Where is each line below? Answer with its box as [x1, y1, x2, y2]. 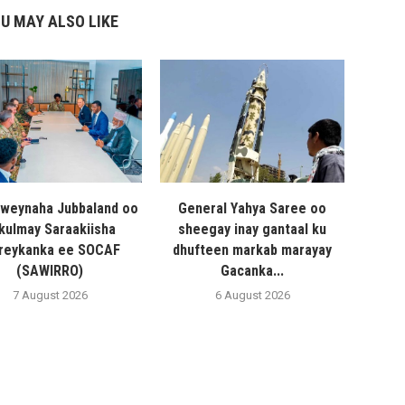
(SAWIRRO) [16, 262, 84, 280]
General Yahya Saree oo [178, 200, 327, 218]
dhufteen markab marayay [173, 241, 333, 259]
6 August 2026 [214, 288, 290, 303]
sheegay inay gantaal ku [178, 221, 327, 239]
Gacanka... [221, 262, 285, 280]
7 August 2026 [12, 288, 88, 303]
